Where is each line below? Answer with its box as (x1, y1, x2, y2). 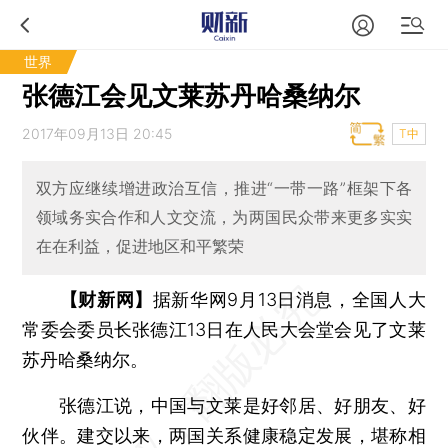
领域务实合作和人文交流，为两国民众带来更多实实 (35, 207, 413, 228)
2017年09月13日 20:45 (22, 125, 173, 142)
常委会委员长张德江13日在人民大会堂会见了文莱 (22, 318, 426, 340)
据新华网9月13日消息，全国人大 (152, 288, 426, 310)
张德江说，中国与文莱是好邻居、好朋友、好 (22, 394, 426, 416)
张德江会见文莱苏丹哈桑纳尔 (22, 80, 361, 111)
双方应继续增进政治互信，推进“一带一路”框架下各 (35, 178, 413, 199)
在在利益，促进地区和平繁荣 (35, 236, 244, 257)
